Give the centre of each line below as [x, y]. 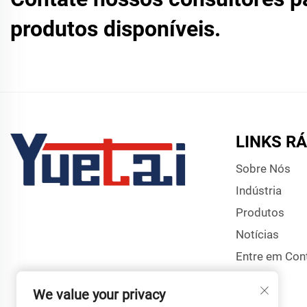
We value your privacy [99, 295]
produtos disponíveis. [115, 29]
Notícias [257, 235]
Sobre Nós [263, 169]
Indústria [258, 191]
